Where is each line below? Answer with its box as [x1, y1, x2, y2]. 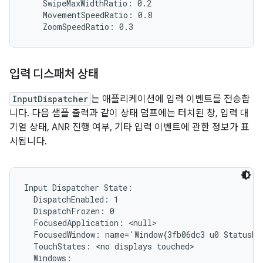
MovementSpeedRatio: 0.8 [24, 9, 152, 21]
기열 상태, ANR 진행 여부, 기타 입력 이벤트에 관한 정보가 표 [9, 122, 249, 133]
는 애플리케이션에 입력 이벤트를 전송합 [91, 93, 250, 105]
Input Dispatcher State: [24, 182, 133, 193]
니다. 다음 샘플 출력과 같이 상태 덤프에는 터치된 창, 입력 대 [9, 107, 249, 119]
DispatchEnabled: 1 [24, 194, 119, 205]
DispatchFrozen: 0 [24, 205, 114, 217]
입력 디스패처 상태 [9, 67, 99, 82]
